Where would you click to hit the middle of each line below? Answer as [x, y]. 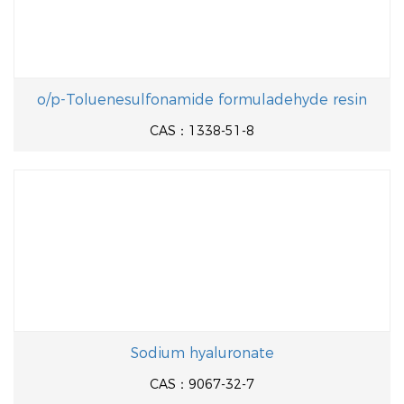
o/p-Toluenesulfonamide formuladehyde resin [202, 100]
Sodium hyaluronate [202, 353]
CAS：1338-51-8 [202, 131]
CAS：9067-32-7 [202, 384]
